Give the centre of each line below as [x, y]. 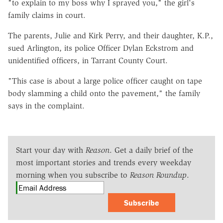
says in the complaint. [46, 106]
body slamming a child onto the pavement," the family [104, 93]
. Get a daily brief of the [151, 150]
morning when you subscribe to [73, 175]
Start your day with [51, 150]
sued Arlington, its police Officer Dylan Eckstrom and [101, 48]
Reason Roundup [158, 175]
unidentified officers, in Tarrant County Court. [88, 60]
